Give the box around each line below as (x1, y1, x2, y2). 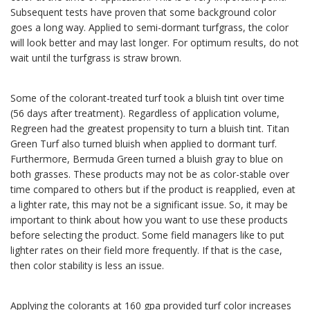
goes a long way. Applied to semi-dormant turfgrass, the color (10, 21, 289, 35)
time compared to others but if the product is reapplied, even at (10, 183, 295, 197)
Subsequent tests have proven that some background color (10, 6, 276, 19)
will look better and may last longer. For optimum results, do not (10, 36, 299, 50)
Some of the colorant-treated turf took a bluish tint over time (10, 91, 284, 105)
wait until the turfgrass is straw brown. (10, 51, 181, 65)
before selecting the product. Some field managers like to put (10, 228, 284, 242)
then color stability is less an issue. (10, 259, 164, 273)
